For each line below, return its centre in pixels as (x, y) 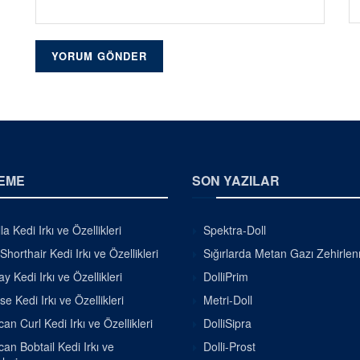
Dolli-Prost (229, 346)
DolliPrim (226, 276)
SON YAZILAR (236, 180)
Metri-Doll (228, 299)
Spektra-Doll (235, 229)
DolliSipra (227, 323)
